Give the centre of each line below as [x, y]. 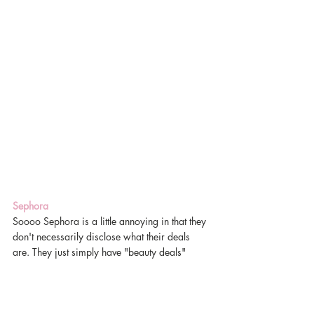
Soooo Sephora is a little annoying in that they [111, 221]
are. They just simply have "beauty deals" [99, 252]
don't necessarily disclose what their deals [103, 237]
